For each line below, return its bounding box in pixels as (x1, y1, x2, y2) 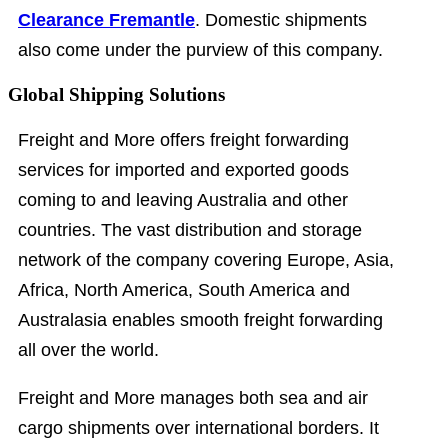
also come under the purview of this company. (18, 40, 383, 61)
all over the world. (18, 339, 159, 360)
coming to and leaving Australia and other (18, 189, 348, 210)
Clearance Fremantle (18, 10, 195, 31)
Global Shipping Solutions (8, 84, 225, 106)
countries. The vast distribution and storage (18, 219, 362, 240)
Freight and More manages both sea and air (18, 387, 368, 408)
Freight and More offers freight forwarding (18, 129, 349, 150)
